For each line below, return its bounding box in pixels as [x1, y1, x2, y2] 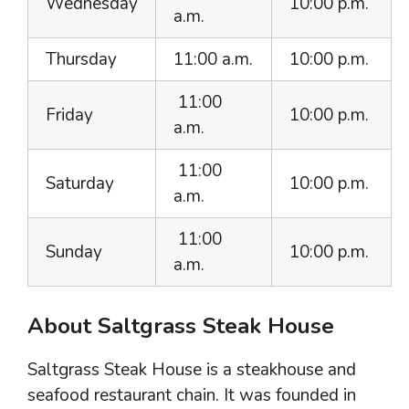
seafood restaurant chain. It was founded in [27, 383, 356, 407]
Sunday [46, 240, 102, 264]
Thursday [46, 47, 117, 71]
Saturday [46, 172, 114, 195]
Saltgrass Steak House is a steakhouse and [27, 357, 356, 382]
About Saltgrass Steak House [27, 310, 334, 341]
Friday [46, 103, 93, 127]
